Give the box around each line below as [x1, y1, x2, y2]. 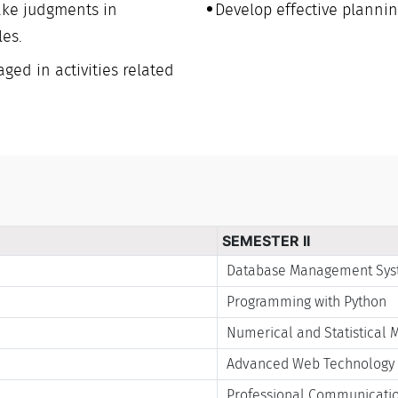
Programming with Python [227, 292, 387, 310]
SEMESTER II [222, 231, 311, 250]
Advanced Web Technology [227, 354, 395, 372]
